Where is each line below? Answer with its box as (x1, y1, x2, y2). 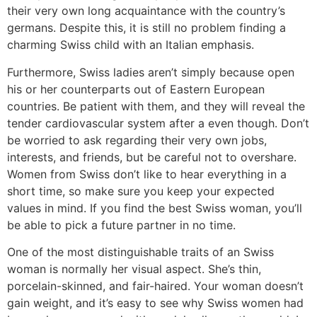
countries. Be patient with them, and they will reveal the (7, 98, 305, 113)
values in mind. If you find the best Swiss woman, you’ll (7, 200, 302, 215)
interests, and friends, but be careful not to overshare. (7, 149, 296, 164)
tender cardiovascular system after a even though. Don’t (7, 115, 309, 130)
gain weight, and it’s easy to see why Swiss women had (7, 296, 304, 311)
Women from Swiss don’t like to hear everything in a (7, 166, 287, 181)
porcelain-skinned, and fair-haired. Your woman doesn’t (7, 279, 304, 294)
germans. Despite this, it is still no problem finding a (7, 21, 286, 35)
